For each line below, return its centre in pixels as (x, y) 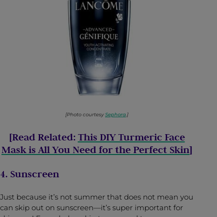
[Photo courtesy (85, 115)
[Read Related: (43, 137)
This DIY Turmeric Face (131, 137)
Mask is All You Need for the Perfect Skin (95, 150)
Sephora (116, 115)
